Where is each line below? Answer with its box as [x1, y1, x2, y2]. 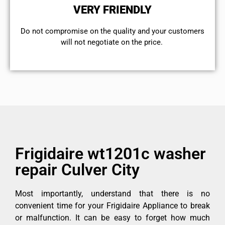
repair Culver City [15, 160, 140, 179]
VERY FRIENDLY [73, 4, 152, 17]
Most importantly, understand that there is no [15, 188, 210, 198]
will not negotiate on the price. [60, 38, 165, 47]
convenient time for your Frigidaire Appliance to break [15, 200, 210, 210]
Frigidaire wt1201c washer [15, 144, 206, 163]
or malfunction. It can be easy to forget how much [15, 212, 210, 222]
